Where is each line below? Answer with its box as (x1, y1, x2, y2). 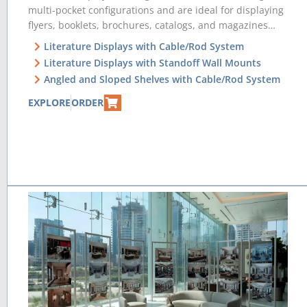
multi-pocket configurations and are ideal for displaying (28, 3, 284, 16)
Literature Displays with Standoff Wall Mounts (43, 56, 261, 69)
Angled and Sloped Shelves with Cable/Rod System (43, 72, 280, 86)
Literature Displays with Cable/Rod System (43, 39, 244, 53)
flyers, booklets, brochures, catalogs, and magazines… (28, 18, 275, 32)
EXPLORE (28, 95, 71, 109)
